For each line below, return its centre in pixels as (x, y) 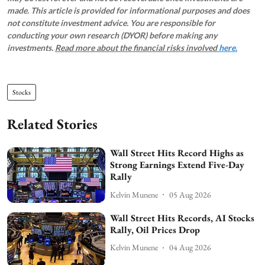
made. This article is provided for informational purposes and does (128, 11)
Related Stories (52, 124)
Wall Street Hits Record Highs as (177, 153)
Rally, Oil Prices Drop (155, 230)
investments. (31, 48)
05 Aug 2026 (190, 194)
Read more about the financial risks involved (137, 48)
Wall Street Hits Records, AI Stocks (182, 218)
